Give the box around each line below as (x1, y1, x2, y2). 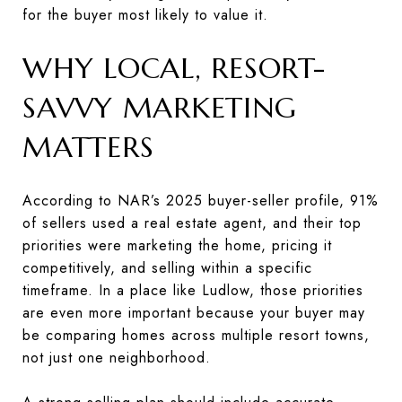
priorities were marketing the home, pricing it (22, 234, 332, 256)
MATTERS (22, 128, 154, 165)
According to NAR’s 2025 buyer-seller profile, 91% (22, 189, 379, 211)
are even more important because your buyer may (22, 301, 365, 323)
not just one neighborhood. (22, 346, 211, 368)
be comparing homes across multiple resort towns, (22, 324, 370, 345)
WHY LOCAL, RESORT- (22, 49, 326, 86)
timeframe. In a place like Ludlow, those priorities (22, 279, 363, 301)
